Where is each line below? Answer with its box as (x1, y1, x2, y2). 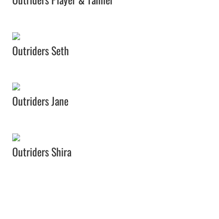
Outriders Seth (12, 42, 69, 58)
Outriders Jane (12, 93, 68, 109)
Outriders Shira (12, 144, 71, 160)
